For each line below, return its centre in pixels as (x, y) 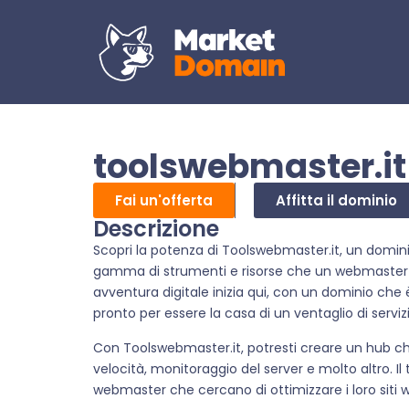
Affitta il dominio (336, 201)
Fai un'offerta (164, 201)
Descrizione (156, 229)
